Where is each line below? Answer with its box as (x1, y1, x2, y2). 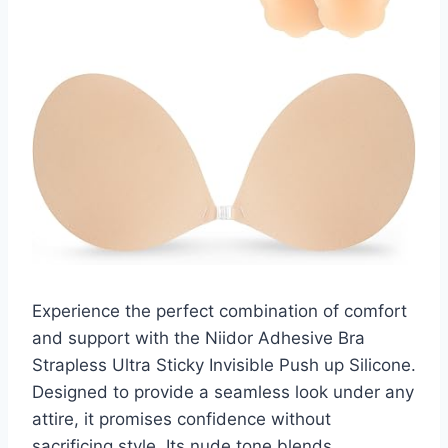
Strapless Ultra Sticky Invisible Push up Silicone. (32, 354, 416, 375)
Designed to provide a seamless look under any (32, 381, 414, 402)
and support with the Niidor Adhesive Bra (32, 327, 365, 348)
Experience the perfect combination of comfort (32, 300, 407, 321)
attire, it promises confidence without (32, 408, 331, 429)
